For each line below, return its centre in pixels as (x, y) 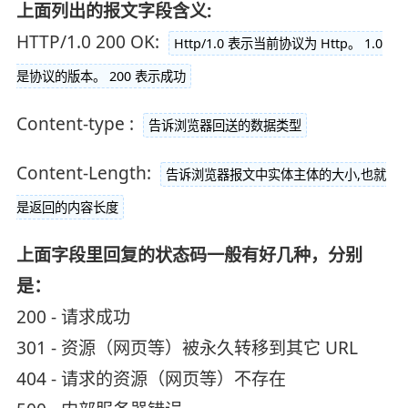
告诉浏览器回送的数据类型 (224, 126)
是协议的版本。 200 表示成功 (101, 76)
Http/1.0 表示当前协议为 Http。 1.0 (278, 44)
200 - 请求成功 (73, 317)
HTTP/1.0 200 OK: (90, 42)
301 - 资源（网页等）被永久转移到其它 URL (187, 348)
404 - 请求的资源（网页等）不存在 (151, 379)
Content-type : (77, 124)
